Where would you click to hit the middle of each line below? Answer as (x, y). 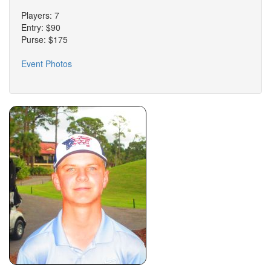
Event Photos (47, 64)
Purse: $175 (44, 40)
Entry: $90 (41, 28)
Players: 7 (40, 15)
